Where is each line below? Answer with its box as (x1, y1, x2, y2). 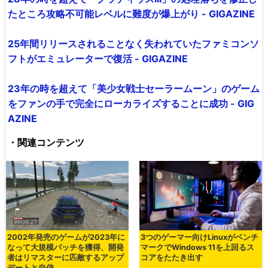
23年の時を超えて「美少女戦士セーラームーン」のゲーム (8, 82, 260, 95)
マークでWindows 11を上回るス (140, 242, 254, 252)
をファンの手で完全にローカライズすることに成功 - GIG (8, 97, 254, 109)
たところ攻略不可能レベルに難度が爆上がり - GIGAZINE (8, 7, 255, 20)
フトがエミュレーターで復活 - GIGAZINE (8, 52, 188, 65)
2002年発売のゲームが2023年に (7, 232, 125, 242)
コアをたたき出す (140, 252, 203, 262)
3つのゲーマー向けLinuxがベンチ (140, 232, 258, 242)
